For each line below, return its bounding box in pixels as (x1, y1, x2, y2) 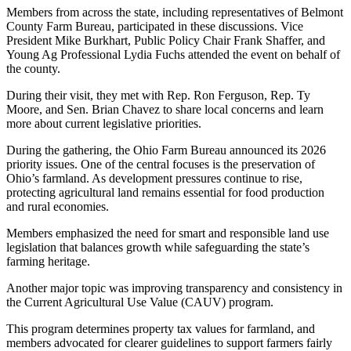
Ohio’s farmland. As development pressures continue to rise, (6, 171, 302, 185)
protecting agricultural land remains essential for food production (6, 185, 324, 199)
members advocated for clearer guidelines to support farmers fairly (6, 335, 332, 349)
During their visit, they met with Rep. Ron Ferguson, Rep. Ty (6, 88, 310, 102)
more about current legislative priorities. (6, 116, 201, 130)
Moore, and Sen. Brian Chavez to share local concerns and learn (6, 102, 324, 116)
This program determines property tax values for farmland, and (6, 321, 315, 335)
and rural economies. (6, 199, 109, 213)
